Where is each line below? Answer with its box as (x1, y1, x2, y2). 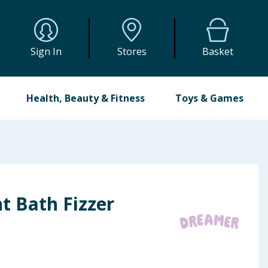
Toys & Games (175, 92, 243, 105)
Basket (202, 45, 234, 58)
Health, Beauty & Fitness (26, 92, 145, 105)
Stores (117, 45, 147, 58)
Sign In (31, 45, 62, 58)
